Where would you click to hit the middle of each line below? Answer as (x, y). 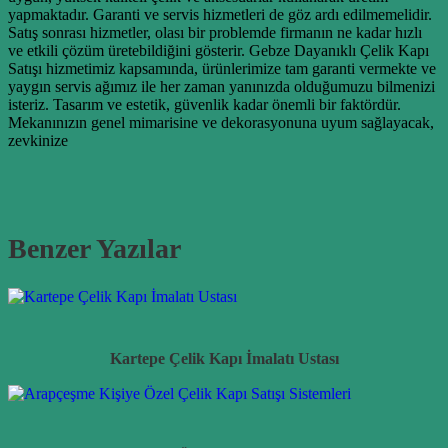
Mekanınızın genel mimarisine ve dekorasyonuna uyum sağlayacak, (221, 122)
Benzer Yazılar (94, 249)
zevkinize (38, 140)
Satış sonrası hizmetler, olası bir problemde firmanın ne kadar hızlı (215, 32)
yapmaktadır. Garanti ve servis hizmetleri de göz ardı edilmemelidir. (220, 14)
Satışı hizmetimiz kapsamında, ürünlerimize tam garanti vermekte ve (222, 68)
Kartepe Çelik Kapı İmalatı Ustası (224, 359)
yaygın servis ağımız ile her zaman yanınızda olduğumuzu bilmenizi (221, 86)
